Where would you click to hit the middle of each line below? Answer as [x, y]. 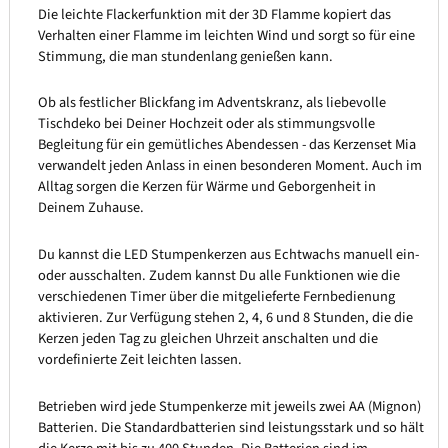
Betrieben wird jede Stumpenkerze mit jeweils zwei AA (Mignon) [229, 406]
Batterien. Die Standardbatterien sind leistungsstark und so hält [230, 427]
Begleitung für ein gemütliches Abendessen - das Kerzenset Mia [226, 145]
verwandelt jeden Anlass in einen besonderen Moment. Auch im [229, 166]
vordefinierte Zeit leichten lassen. [139, 359]
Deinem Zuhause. [90, 208]
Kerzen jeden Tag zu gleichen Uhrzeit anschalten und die [207, 338]
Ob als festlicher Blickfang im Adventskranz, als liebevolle [211, 103]
